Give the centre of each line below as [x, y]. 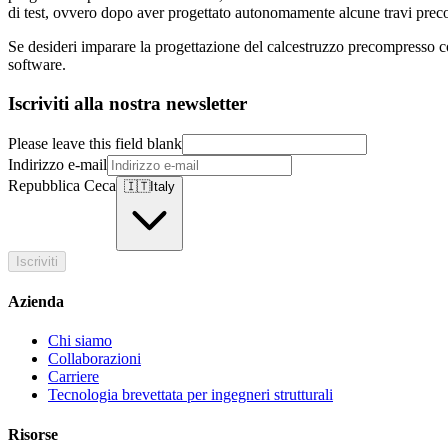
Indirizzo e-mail [57, 164]
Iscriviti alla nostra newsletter [127, 104]
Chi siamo [80, 341]
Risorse [33, 434]
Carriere [73, 377]
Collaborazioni [94, 359]
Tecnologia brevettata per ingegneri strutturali [190, 395]
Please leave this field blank [95, 143]
